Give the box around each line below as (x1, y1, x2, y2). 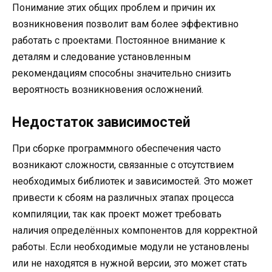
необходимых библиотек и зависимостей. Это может (12, 175, 253, 188)
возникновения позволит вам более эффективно (12, 18, 239, 30)
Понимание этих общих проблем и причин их (12, 2, 216, 14)
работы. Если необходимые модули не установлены (12, 241, 250, 253)
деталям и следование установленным (12, 51, 191, 63)
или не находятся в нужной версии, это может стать (12, 257, 247, 270)
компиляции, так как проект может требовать (12, 208, 222, 220)
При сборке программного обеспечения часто (12, 143, 221, 155)
